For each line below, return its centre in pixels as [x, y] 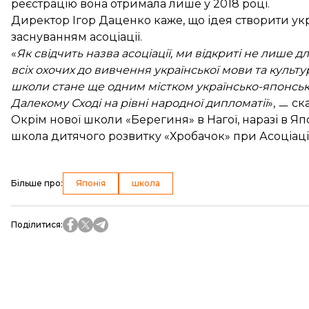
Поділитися [36, 225]
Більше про [36, 183]
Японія [91, 183]
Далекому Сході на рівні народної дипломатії [139, 103]
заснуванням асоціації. [77, 37]
